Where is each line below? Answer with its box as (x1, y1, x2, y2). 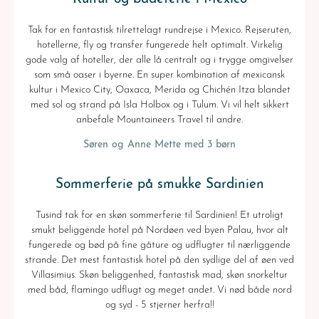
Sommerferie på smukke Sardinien (55, 177, 264, 192)
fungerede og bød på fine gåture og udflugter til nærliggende (28, 239, 291, 251)
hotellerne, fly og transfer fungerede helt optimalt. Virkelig (36, 39, 283, 51)
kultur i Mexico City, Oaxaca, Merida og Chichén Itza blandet (28, 84, 291, 95)
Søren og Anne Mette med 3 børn (83, 139, 236, 150)
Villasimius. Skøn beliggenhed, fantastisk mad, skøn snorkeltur (31, 269, 288, 281)
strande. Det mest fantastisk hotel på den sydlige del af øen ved (25, 254, 294, 266)
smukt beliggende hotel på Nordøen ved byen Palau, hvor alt (31, 224, 288, 236)
